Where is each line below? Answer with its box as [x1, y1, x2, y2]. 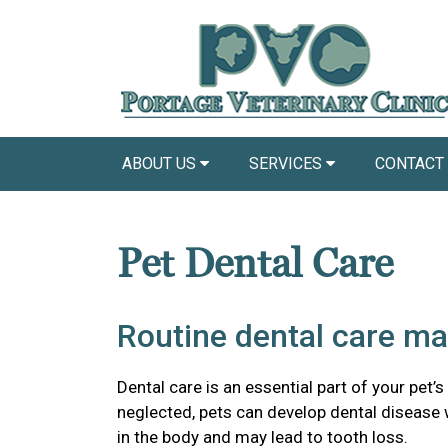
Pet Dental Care [117, 238, 393, 290]
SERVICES [249, 153, 326, 173]
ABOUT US [122, 153, 200, 173]
